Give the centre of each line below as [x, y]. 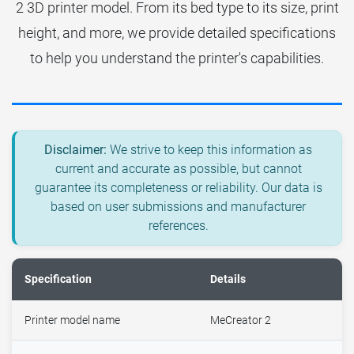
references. [178, 226]
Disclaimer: [75, 150]
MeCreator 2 [241, 321]
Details [228, 280]
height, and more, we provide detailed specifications [177, 33]
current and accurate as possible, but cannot [178, 169]
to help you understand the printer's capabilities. [177, 58]
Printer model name [72, 321]
